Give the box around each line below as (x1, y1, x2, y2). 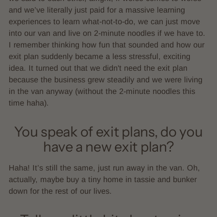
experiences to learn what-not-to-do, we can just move (9, 16, 200, 26)
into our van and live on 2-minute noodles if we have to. (9, 28, 205, 37)
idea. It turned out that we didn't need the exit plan (9, 63, 187, 72)
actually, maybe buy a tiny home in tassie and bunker (9, 174, 197, 184)
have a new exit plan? (43, 138, 174, 155)
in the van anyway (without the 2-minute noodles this (9, 86, 195, 95)
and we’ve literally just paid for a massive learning (9, 5, 185, 14)
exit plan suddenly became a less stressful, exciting (9, 51, 190, 61)
